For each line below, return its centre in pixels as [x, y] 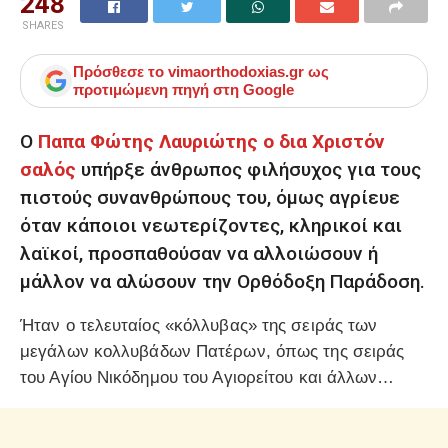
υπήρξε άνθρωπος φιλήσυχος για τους [248, 169]
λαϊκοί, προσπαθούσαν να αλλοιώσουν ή [199, 253]
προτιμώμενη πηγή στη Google [183, 90]
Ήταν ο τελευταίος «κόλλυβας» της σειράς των [199, 325]
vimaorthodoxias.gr [236, 72]
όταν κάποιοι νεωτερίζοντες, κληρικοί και [211, 225]
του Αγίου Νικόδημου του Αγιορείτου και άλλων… [207, 377]
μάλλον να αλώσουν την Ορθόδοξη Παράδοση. [222, 281]
